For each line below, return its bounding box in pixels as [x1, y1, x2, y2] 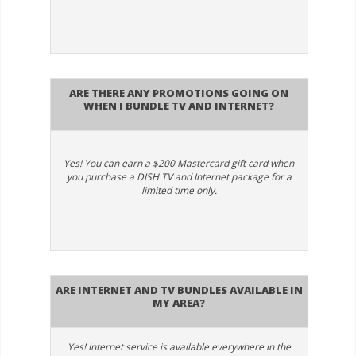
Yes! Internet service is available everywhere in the [67, 340, 291, 354]
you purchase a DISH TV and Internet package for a [66, 170, 292, 184]
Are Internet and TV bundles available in [55, 279, 303, 299]
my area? [153, 292, 206, 311]
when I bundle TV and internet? [83, 95, 275, 114]
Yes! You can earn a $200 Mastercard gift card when [64, 157, 295, 171]
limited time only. [141, 184, 217, 198]
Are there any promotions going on [69, 82, 289, 102]
